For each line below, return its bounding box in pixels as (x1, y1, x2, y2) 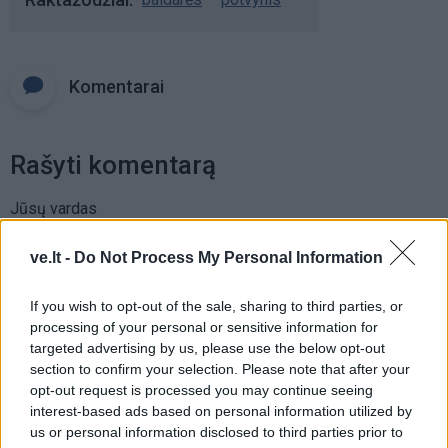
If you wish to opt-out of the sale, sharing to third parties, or (30, 297, 403, 314)
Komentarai (69, 75, 164, 97)
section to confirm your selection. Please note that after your (30, 360, 410, 377)
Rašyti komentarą (10, 149, 216, 180)
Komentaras (10, 290, 94, 310)
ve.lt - (30, 248, 74, 266)
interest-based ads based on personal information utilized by (30, 402, 412, 419)
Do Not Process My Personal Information (74, 248, 383, 266)
